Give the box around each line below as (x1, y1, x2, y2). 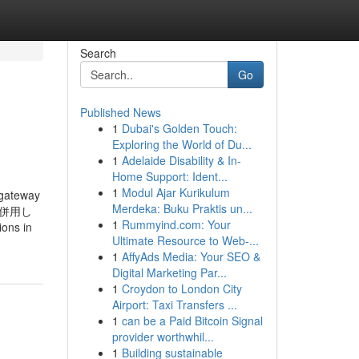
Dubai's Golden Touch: (121, 120, 237, 136)
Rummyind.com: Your (121, 216, 231, 232)
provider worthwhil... (111, 329, 214, 345)
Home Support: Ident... (111, 168, 228, 184)
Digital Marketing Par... (111, 264, 227, 280)
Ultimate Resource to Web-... (111, 232, 259, 248)
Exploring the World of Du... (111, 136, 252, 152)
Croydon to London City (121, 280, 242, 296)
